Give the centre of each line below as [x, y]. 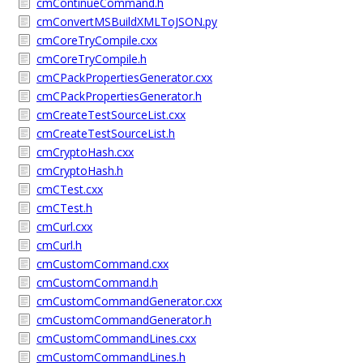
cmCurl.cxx [64, 226]
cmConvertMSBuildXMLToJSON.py [127, 21]
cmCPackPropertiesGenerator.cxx [124, 77]
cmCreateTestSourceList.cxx [111, 115]
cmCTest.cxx [70, 189]
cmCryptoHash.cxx [85, 152]
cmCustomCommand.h [97, 282]
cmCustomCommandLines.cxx [116, 338]
